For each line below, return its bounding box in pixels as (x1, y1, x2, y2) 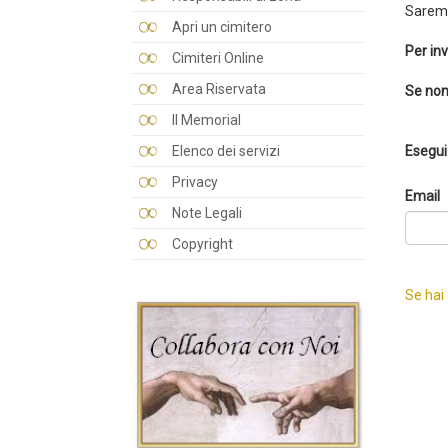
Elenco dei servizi (172, 143, 280, 159)
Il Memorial (172, 112, 241, 128)
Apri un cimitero (172, 19, 272, 35)
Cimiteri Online (172, 50, 264, 66)
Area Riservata (172, 81, 266, 97)
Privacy (172, 174, 218, 190)
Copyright (172, 236, 233, 252)
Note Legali (172, 205, 242, 221)
